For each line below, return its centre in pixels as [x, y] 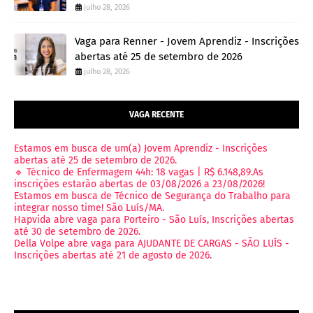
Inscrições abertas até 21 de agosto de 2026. [113, 256]
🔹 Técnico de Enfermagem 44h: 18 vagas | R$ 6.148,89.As [139, 173]
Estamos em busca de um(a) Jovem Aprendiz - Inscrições [141, 149]
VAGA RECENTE [156, 115]
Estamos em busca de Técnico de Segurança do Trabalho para [152, 196]
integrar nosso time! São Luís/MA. [89, 208]
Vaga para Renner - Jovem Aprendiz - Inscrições [187, 42]
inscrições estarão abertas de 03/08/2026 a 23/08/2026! [139, 184]
